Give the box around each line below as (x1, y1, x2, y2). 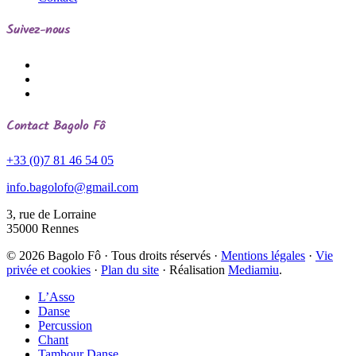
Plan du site (101, 263, 159, 277)
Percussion (38, 319, 92, 333)
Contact (6, 117, 53, 137)
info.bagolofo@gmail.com (6, 180, 138, 195)
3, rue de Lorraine (6, 207, 96, 222)
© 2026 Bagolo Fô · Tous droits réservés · (6, 249, 221, 263)
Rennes (41, 222, 79, 236)
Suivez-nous (6, 21, 70, 41)
